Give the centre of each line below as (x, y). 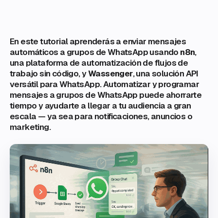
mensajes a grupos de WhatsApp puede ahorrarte (106, 95)
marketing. (30, 127)
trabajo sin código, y (49, 73)
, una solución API (165, 73)
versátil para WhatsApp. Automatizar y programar (105, 84)
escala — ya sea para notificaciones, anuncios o (101, 116)
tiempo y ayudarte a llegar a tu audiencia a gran (100, 106)
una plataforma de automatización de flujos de (99, 63)
